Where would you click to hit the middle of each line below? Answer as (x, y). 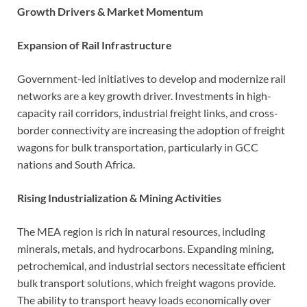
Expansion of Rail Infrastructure (95, 45)
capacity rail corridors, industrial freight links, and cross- (148, 112)
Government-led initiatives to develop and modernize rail (151, 78)
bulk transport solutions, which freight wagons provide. (146, 282)
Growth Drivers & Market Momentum (110, 11)
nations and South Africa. (76, 164)
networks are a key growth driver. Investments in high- (144, 95)
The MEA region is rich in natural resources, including (141, 231)
